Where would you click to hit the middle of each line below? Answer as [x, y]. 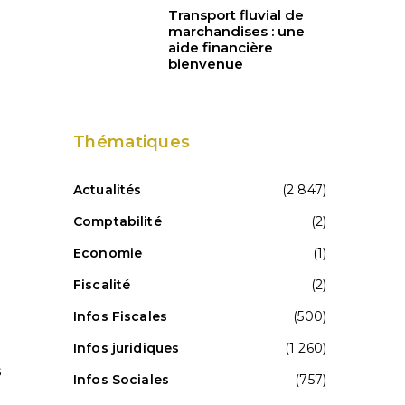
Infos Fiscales [120, 316]
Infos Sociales [121, 379]
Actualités [108, 189]
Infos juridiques [127, 348]
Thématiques [132, 141]
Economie [108, 253]
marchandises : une [236, 31]
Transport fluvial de [236, 14]
